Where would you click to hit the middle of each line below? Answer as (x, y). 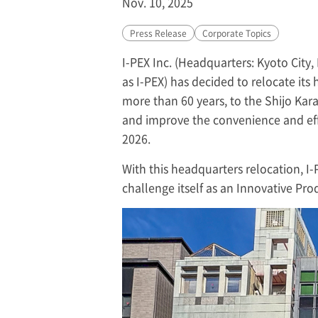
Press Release (158, 33)
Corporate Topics (237, 33)
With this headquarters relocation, (214, 168)
